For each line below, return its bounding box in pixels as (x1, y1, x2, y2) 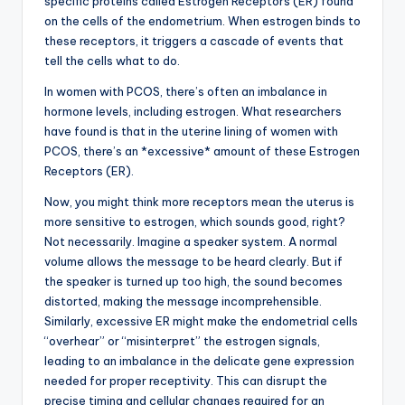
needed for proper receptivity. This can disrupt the (44, 373, 327, 389)
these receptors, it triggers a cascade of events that (44, 33, 344, 49)
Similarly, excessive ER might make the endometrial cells (44, 314, 358, 329)
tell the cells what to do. (44, 53, 180, 69)
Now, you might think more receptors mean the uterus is (44, 194, 354, 210)
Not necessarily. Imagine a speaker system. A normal (44, 234, 337, 250)
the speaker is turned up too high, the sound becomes (44, 274, 343, 289)
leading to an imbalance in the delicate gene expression (44, 353, 354, 369)
